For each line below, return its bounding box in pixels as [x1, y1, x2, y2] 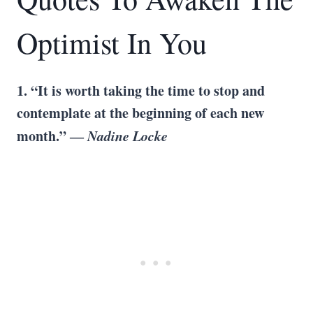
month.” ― [17, 126, 87, 146]
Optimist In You [17, 23, 207, 62]
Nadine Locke [87, 126, 168, 145]
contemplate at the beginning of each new [17, 103, 264, 123]
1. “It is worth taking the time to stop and [17, 80, 265, 101]
